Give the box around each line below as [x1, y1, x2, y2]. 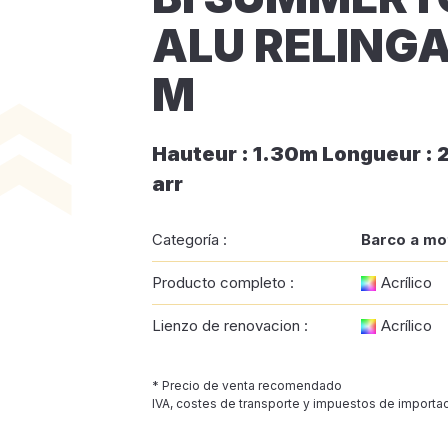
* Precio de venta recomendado [152, 378, 342, 393]
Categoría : [152, 230, 227, 249]
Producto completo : [152, 273, 294, 292]
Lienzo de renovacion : [152, 316, 308, 335]
